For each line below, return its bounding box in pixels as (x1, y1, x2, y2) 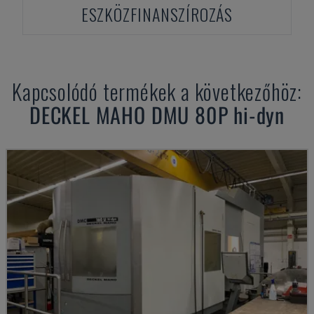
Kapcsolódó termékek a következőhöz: (12, 76, 302, 107)
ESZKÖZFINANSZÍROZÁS (81, 1, 233, 27)
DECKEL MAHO (29, 99, 146, 130)
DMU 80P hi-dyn (151, 99, 285, 130)
